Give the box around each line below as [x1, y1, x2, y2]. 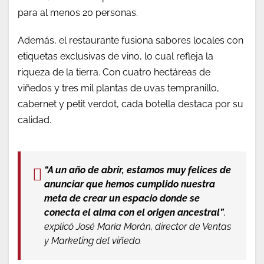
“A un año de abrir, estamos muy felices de [44, 164, 231, 176]
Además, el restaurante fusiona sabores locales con [18, 35, 243, 47]
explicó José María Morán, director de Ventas [44, 221, 231, 233]
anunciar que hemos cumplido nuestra [44, 179, 215, 190]
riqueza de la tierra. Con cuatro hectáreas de [18, 67, 210, 78]
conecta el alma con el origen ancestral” [44, 207, 224, 219]
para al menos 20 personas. [18, 7, 138, 19]
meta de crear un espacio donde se [44, 193, 200, 204]
